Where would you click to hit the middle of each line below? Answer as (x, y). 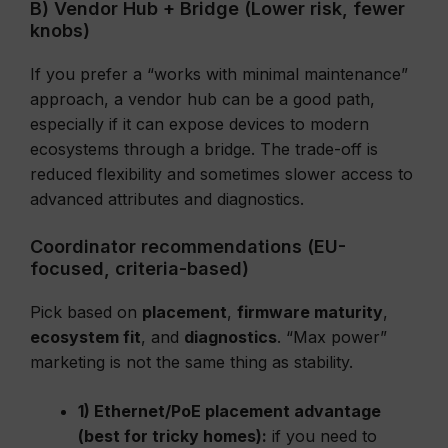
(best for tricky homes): (172, 436)
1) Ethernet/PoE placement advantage (229, 411)
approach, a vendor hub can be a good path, (202, 99)
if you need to (322, 436)
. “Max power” (332, 337)
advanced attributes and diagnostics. (167, 199)
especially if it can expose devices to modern (199, 124)
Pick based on (86, 312)
